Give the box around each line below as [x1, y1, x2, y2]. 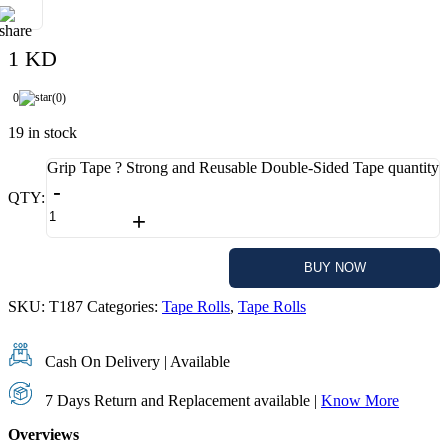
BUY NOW [303, 260, 366, 275]
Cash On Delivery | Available [41, 353, 230, 370]
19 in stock [8, 124, 77, 141]
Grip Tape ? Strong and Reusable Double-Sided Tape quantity [47, 159, 439, 176]
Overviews [8, 426, 79, 443]
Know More [321, 392, 399, 409]
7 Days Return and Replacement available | [41, 392, 321, 409]
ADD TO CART [69, 260, 158, 275]
